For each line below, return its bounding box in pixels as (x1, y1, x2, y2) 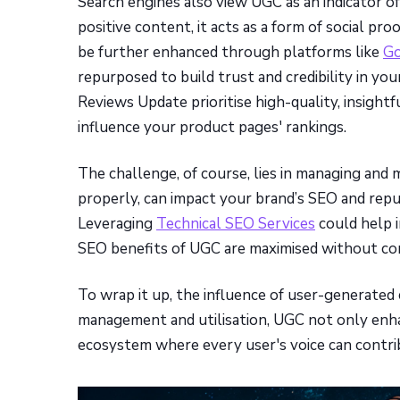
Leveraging (78, 213, 156, 235)
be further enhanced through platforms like (78, 42, 383, 63)
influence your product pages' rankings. (78, 117, 346, 138)
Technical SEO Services (156, 213, 315, 235)
